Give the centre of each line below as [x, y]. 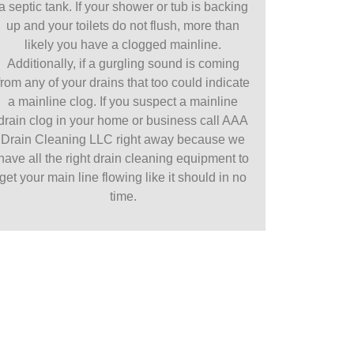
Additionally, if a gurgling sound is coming [123, 64]
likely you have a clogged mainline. [123, 45]
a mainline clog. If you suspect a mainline [123, 102]
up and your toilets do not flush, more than [123, 26]
